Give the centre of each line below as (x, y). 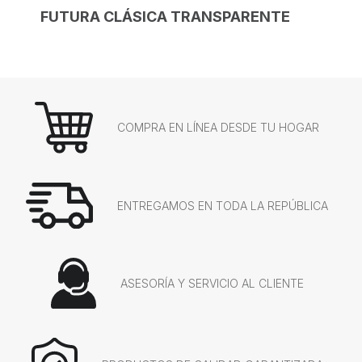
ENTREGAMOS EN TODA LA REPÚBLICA (223, 205)
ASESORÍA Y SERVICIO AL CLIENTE (212, 283)
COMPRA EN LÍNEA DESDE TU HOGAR (218, 127)
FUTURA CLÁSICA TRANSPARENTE (165, 16)
